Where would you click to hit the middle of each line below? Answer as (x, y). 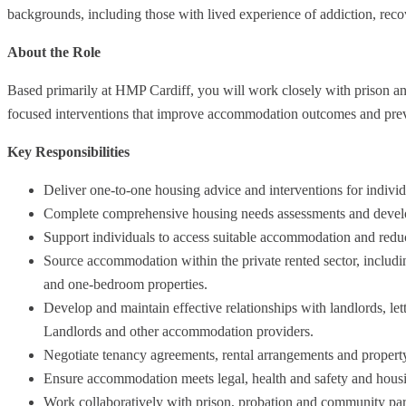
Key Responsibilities (68, 151)
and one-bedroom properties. (126, 284)
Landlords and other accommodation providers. (179, 331)
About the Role (54, 52)
